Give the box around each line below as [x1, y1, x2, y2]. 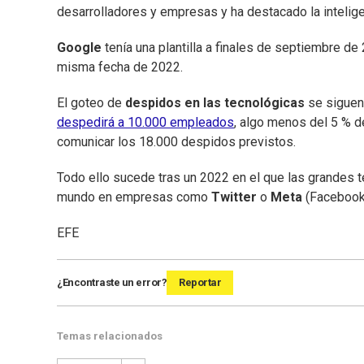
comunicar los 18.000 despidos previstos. [57, 134, 296, 150]
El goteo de [57, 95, 122, 111]
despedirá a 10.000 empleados [57, 115, 234, 131]
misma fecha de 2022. [57, 59, 183, 76]
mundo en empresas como [57, 189, 211, 206]
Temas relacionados [57, 330, 162, 343]
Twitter [211, 189, 257, 206]
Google [57, 40, 102, 56]
